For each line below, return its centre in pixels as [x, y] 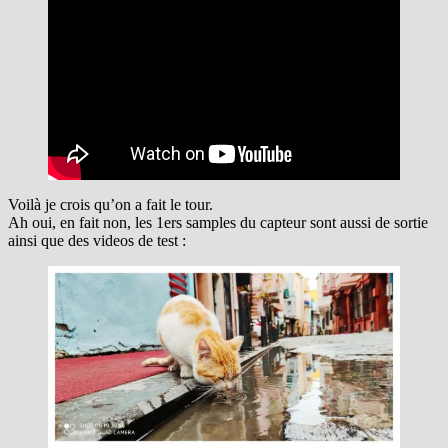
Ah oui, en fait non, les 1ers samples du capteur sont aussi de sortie [218, 222]
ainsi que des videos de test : [97, 240]
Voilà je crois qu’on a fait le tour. [110, 204]
